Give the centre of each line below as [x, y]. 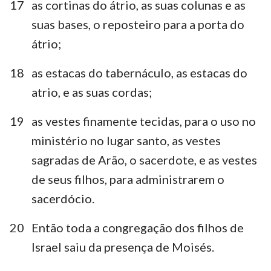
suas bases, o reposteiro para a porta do [138, 24]
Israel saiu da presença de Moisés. [123, 247]
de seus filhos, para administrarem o [128, 179]
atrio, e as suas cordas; [92, 92]
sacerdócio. [63, 198]
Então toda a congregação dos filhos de [138, 227]
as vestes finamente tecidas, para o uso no [144, 121]
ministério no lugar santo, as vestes [126, 140]
